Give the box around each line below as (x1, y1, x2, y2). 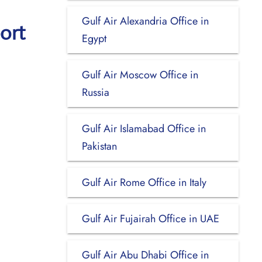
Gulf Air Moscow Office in (81, 67, 198, 82)
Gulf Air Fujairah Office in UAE (81, 211, 219, 226)
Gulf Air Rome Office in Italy (81, 174, 206, 190)
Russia (81, 84, 109, 100)
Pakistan (81, 138, 117, 154)
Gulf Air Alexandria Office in (81, 13, 209, 29)
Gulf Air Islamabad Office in (81, 120, 206, 136)
